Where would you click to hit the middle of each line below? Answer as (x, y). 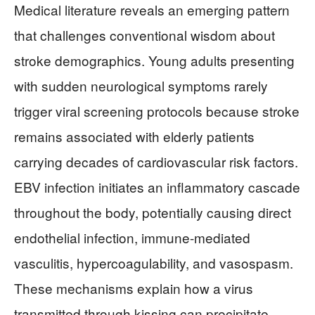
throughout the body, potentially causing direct (153, 212)
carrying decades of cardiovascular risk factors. (156, 161)
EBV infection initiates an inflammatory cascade (157, 187)
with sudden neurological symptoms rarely (141, 85)
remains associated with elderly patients (134, 136)
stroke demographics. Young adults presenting (154, 60)
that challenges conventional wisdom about (144, 35)
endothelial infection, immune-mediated (132, 237)
